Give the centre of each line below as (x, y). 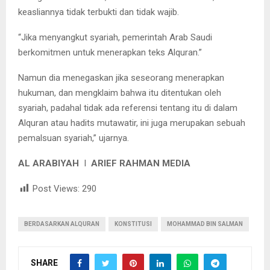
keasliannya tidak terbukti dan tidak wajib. (99, 12)
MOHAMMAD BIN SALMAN (205, 224)
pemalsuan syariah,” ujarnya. (74, 138)
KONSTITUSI (133, 224)
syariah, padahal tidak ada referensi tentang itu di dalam (128, 108)
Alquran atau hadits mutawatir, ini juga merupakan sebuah (132, 123)
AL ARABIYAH (49, 164)
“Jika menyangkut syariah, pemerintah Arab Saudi (115, 38)
